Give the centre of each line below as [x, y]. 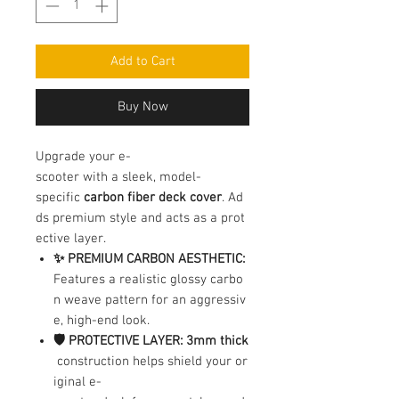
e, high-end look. [102, 320]
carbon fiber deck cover [153, 197]
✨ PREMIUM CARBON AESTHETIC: [149, 259]
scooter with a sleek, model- [118, 177]
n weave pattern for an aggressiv [150, 300]
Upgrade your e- [83, 156]
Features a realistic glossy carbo [148, 279]
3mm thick [217, 341]
